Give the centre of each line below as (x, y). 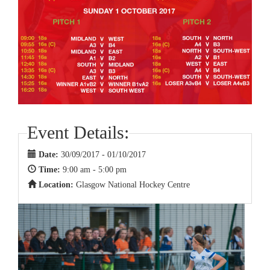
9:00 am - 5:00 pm (95, 170)
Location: (57, 185)
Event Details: (78, 132)
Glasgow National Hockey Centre (133, 185)
